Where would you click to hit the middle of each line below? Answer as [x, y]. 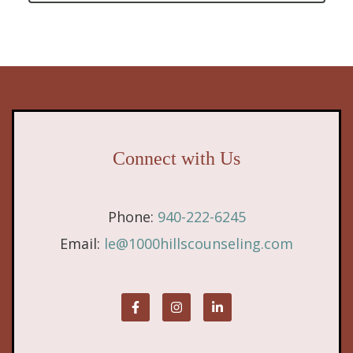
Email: [82, 244]
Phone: [132, 216]
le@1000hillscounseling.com [199, 244]
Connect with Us [176, 158]
